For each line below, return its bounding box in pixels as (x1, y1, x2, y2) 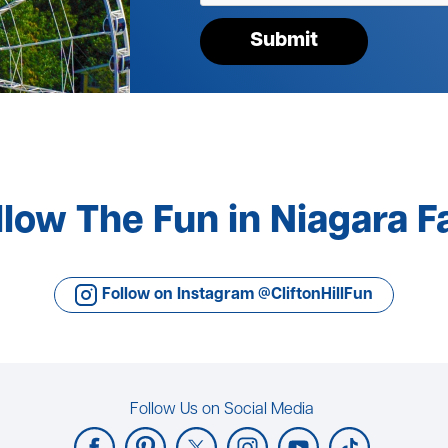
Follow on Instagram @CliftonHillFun (102, 287, 373, 303)
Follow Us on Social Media (129, 402, 314, 418)
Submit (250, 31, 319, 51)
